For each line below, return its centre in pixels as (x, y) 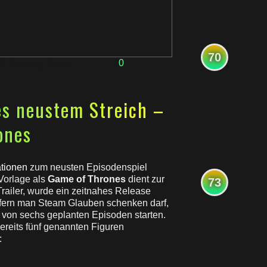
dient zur (145, 179)
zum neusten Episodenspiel (87, 167)
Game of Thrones (87, 179)
